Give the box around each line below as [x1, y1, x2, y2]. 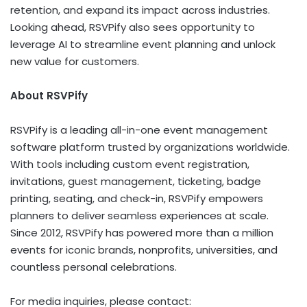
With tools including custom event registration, [10, 157, 249, 172]
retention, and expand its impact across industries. [10, 3, 270, 18]
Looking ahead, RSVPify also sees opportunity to [10, 20, 255, 35]
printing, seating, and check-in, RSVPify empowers [10, 191, 263, 206]
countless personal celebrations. [10, 260, 177, 275]
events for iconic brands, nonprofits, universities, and [10, 243, 278, 258]
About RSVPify [10, 88, 88, 103]
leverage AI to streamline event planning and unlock [10, 37, 275, 52]
